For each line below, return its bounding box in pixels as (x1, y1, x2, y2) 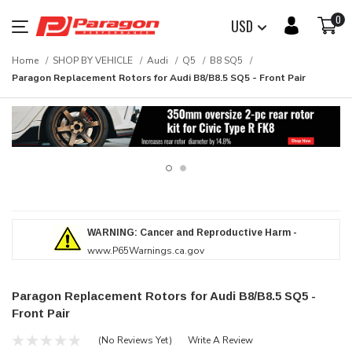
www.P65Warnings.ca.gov (86, 244, 204, 257)
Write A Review (187, 334, 253, 347)
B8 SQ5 (210, 54, 243, 67)
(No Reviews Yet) (97, 334, 172, 347)
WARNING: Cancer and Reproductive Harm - (86, 226, 297, 238)
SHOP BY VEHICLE (53, 54, 133, 67)
